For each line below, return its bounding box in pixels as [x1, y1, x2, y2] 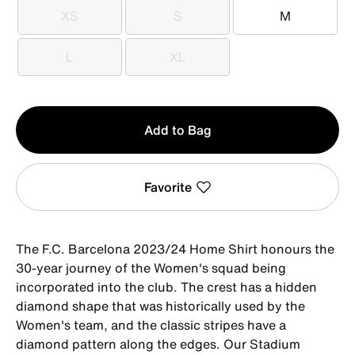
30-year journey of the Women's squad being [16, 258, 286, 277]
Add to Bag [143, 120, 212, 139]
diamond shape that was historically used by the [16, 296, 305, 315]
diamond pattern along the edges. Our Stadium [16, 334, 300, 353]
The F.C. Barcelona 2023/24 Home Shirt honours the [16, 239, 334, 258]
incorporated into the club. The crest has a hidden [16, 277, 317, 296]
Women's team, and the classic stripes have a [16, 315, 286, 334]
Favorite [143, 177, 192, 197]
